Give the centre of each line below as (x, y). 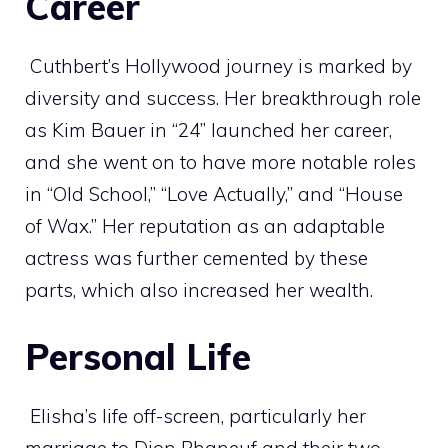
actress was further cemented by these (196, 257)
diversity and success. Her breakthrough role (223, 97)
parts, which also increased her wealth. (199, 289)
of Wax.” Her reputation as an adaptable (205, 225)
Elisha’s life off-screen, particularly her (195, 416)
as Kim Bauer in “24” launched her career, (208, 129)
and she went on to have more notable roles (220, 161)
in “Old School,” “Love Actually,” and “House (214, 193)
